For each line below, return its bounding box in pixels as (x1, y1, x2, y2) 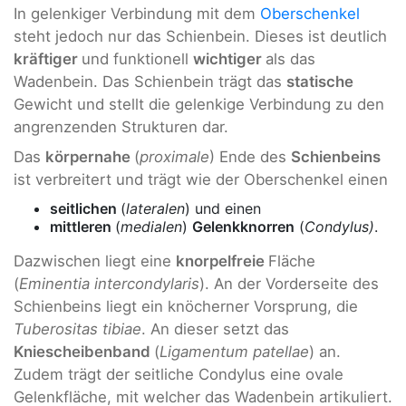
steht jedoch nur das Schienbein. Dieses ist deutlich (14, 26, 387, 45)
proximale (140, 148, 209, 167)
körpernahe (45, 148, 134, 167)
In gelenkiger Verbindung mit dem (14, 4, 260, 23)
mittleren (50, 217, 115, 236)
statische (286, 72, 353, 91)
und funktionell (82, 49, 193, 68)
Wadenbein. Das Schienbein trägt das (14, 72, 286, 91)
